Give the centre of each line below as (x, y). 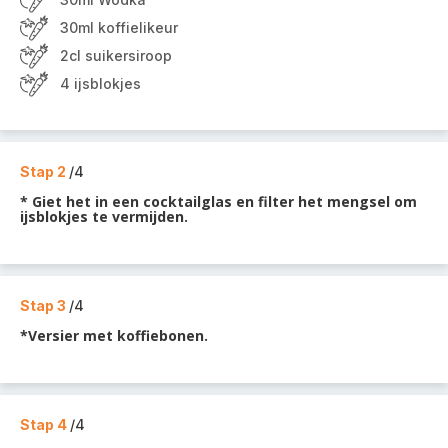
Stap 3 (44, 305)
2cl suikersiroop (116, 55)
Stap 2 (44, 171)
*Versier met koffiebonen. (114, 335)
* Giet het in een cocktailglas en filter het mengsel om (218, 201)
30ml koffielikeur (119, 27)
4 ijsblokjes (100, 83)
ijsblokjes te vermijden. (104, 216)
